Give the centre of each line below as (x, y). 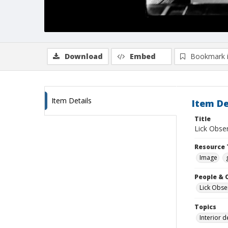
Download (84, 56)
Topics (205, 207)
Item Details (72, 101)
